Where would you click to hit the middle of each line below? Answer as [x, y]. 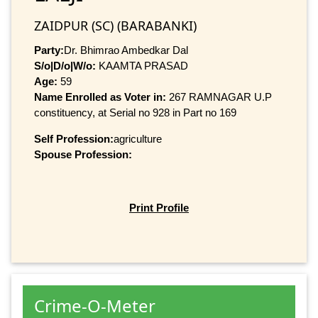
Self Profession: [74, 138]
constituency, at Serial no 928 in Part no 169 [135, 112]
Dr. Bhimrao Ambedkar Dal [126, 50]
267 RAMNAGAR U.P [220, 97]
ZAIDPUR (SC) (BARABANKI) [115, 25]
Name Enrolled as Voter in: [102, 97]
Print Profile [159, 208]
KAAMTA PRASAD [142, 65]
